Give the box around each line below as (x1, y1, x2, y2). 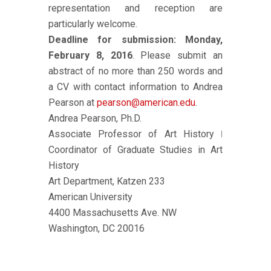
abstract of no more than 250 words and (48, 65, 223, 77)
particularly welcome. (48, 18, 137, 30)
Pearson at (48, 97, 97, 108)
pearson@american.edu (97, 97, 195, 108)
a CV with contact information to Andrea (48, 81, 223, 93)
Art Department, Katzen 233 (48, 175, 165, 187)
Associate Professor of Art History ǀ (48, 128, 223, 140)
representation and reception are (48, 2, 223, 14)
